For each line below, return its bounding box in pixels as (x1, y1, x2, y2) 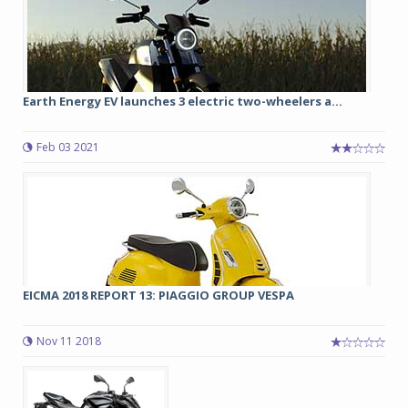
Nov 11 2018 (36, 333, 101, 349)
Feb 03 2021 (36, 139, 99, 155)
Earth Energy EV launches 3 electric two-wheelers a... (23, 93, 342, 109)
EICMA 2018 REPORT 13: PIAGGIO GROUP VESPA (23, 287, 294, 303)
